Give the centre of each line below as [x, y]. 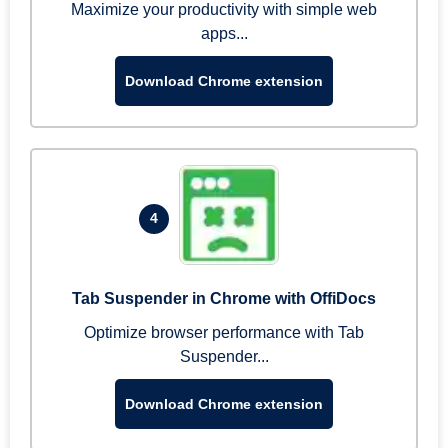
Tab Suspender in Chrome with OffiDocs [224, 298]
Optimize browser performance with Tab [224, 332]
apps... [224, 33]
